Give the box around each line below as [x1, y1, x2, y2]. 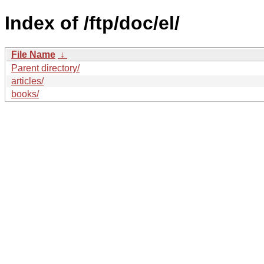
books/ [11, 88, 39, 99]
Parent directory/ [11, 62, 80, 73]
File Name [11, 49, 55, 60]
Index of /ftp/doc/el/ [5, 12, 180, 34]
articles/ [11, 75, 44, 86]
